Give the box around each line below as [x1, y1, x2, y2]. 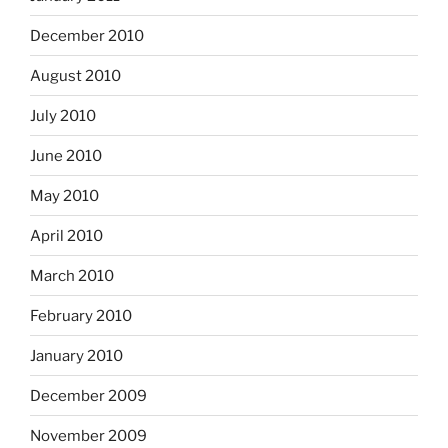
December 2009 [30, 386, 147, 405]
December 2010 [30, 26, 144, 45]
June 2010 [30, 146, 102, 165]
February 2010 [30, 306, 132, 325]
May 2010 [30, 186, 99, 205]
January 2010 [30, 346, 123, 365]
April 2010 [30, 226, 103, 245]
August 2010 [30, 66, 121, 85]
